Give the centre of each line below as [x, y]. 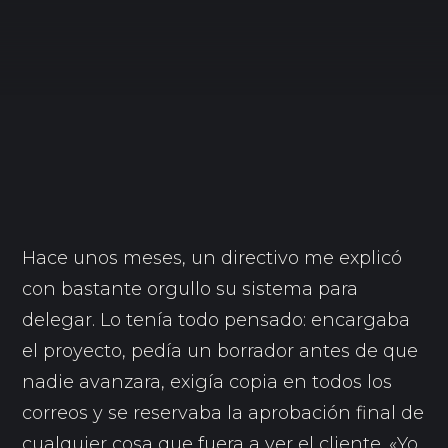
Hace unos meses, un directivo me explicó [212, 258]
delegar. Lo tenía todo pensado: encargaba [216, 320]
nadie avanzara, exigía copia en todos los [207, 382]
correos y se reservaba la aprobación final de [223, 413]
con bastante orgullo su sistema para [190, 289]
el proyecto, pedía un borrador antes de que [220, 351]
